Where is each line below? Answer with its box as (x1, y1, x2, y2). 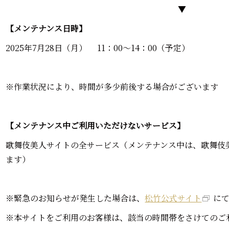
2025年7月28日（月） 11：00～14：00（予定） (6, 42, 190, 54)
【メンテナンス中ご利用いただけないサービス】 (6, 120, 186, 131)
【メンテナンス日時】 (6, 22, 87, 34)
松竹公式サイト (145, 192, 202, 204)
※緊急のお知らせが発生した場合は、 (6, 192, 145, 204)
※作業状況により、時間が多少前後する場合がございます (6, 81, 219, 93)
